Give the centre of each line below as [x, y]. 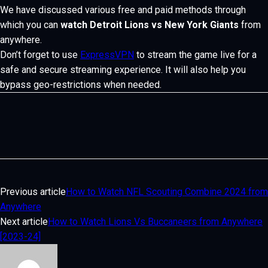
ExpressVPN [107, 55]
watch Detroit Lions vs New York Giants [150, 25]
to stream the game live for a [195, 55]
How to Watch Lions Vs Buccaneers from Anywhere [155, 222]
